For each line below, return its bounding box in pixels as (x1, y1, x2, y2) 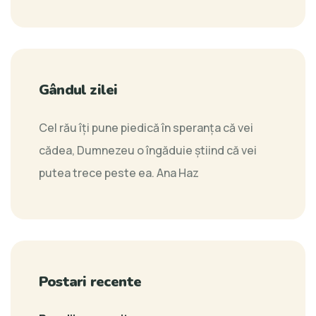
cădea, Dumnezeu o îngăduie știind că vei (39, 142, 257, 159)
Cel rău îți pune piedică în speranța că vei (39, 120, 253, 136)
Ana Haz (157, 165, 199, 181)
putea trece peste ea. (39, 165, 157, 181)
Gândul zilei (39, 80, 118, 100)
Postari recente (39, 272, 141, 292)
